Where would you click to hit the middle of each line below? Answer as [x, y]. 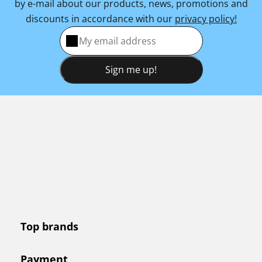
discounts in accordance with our [100, 19]
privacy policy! [206, 19]
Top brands [49, 226]
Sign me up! [131, 70]
